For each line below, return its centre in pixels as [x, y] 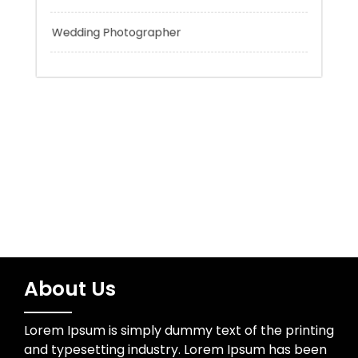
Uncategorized [81, 49]
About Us [70, 289]
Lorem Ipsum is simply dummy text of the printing [179, 330]
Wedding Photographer [108, 139]
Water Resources [89, 94]
